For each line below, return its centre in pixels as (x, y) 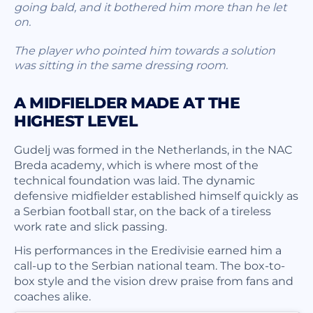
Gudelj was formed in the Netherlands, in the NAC (153, 149)
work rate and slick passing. (90, 226)
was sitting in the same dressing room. (121, 64)
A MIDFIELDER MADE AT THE (127, 103)
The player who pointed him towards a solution (145, 50)
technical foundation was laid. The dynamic (134, 180)
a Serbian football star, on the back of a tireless (143, 210)
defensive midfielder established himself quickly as (156, 195)
